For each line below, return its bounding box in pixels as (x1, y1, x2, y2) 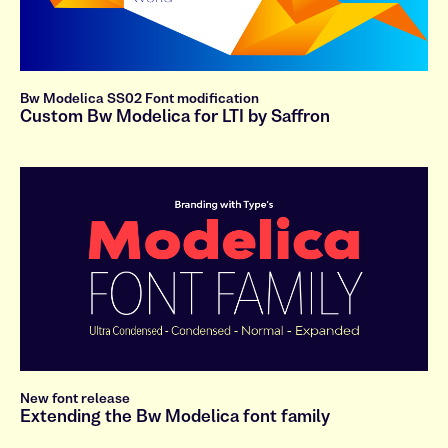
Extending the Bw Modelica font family (20, 405, 330, 426)
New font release (20, 390, 130, 406)
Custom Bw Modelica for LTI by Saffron (20, 105, 330, 126)
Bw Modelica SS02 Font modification (20, 90, 259, 106)
